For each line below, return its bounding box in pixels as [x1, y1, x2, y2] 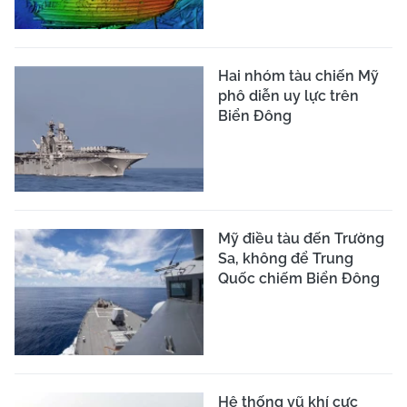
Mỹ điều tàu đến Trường [218, 230, 384, 248]
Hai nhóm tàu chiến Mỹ [218, 66, 379, 84]
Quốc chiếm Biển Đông [218, 270, 380, 288]
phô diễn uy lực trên [218, 86, 359, 104]
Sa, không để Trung [218, 250, 353, 268]
